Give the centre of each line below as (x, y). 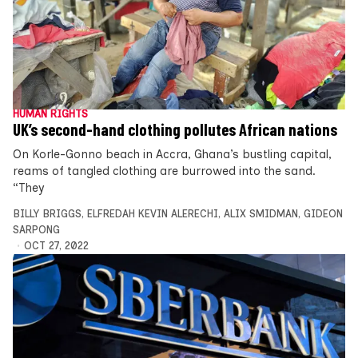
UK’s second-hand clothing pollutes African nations (175, 129)
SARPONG (36, 229)
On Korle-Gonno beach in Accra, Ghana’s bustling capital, (172, 154)
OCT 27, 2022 (56, 245)
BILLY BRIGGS (47, 213)
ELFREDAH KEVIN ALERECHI (153, 213)
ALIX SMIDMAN (261, 213)
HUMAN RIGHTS (50, 113)
